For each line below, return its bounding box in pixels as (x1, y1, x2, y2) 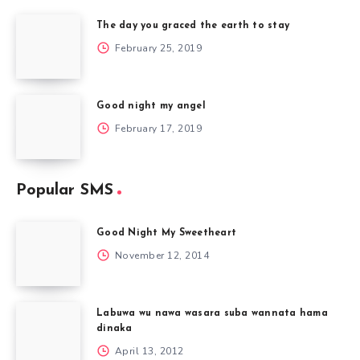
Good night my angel (96, 100, 206, 111)
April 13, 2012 (112, 344, 184, 358)
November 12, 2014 (112, 248, 209, 262)
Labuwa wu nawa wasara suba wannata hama (96, 308, 328, 318)
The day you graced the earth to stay (96, 20, 289, 31)
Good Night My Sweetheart (96, 227, 236, 238)
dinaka (96, 323, 133, 333)
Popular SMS (16, 182, 113, 198)
